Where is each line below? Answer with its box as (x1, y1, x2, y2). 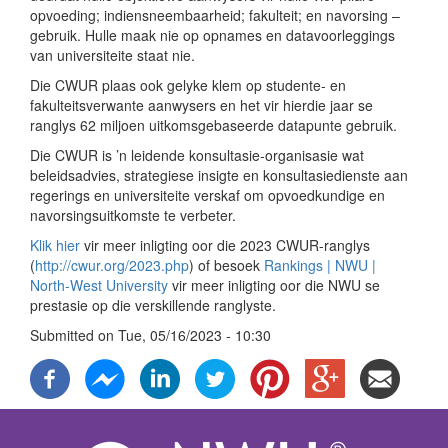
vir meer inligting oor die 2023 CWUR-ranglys (84, 235, 370, 255)
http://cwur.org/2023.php (35, 255, 189, 275)
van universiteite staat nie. (30, 45, 195, 65)
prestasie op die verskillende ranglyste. (30, 295, 276, 315)
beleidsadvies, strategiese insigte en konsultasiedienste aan (30, 165, 408, 185)
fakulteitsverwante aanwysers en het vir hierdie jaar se (30, 95, 373, 115)
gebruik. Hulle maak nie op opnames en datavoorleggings (30, 25, 395, 45)
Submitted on (30, 325, 118, 345)
